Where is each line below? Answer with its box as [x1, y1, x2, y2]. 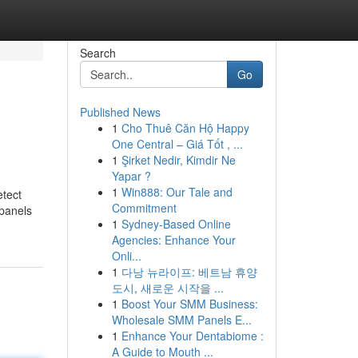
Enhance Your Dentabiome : [121, 328, 264, 344]
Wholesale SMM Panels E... [111, 312, 252, 328]
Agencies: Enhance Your [111, 232, 236, 248]
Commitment [111, 200, 177, 216]
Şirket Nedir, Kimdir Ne [121, 152, 236, 168]
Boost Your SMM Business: [121, 296, 258, 312]
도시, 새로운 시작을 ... [111, 280, 224, 296]
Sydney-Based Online [121, 216, 231, 232]
